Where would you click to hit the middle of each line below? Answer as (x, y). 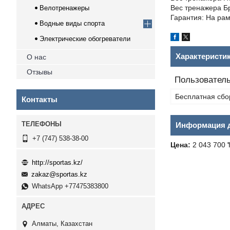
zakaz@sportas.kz (59, 175)
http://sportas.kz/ (57, 162)
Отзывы (40, 72)
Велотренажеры (64, 8)
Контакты (40, 99)
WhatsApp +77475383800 (70, 186)
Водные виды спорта (72, 23)
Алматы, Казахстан (62, 223)
